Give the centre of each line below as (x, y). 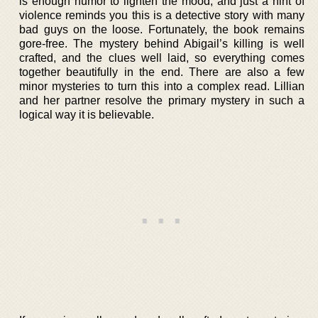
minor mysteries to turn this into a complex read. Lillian (162, 86)
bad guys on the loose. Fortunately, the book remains (162, 29)
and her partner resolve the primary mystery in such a (162, 100)
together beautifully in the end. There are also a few (162, 72)
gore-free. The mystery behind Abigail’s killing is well (162, 43)
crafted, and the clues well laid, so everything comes (162, 57)
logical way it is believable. (87, 114)
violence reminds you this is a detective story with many (162, 15)
